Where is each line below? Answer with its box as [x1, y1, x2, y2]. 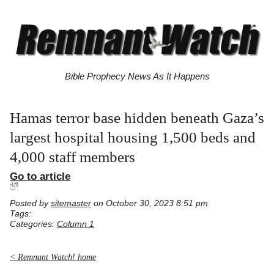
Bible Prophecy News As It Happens [64, 71, 210, 82]
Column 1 [57, 220, 94, 229]
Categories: [10, 220, 57, 229]
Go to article [10, 171, 70, 182]
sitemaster [51, 199, 91, 209]
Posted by [10, 199, 51, 209]
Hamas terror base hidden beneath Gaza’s [10, 109, 264, 127]
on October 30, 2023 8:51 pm [91, 199, 208, 209]
